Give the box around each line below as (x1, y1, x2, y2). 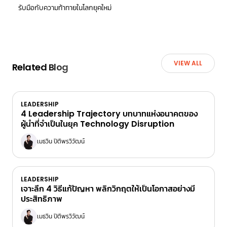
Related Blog (12, 60, 68, 73)
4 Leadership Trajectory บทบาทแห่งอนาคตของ (21, 107, 198, 120)
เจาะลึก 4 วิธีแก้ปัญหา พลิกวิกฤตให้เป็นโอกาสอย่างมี (21, 182, 195, 195)
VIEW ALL (174, 58, 202, 67)
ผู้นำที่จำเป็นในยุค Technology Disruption (21, 118, 174, 130)
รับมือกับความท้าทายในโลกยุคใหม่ (18, 2, 111, 13)
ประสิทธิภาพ (21, 193, 62, 205)
